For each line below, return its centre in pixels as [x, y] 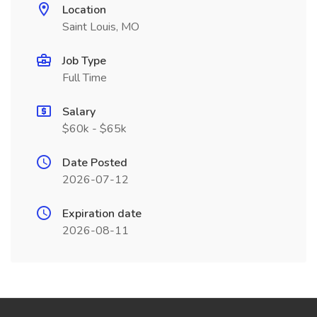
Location [84, 10]
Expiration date [102, 214]
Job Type [84, 61]
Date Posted [95, 163]
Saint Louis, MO [101, 27]
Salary [79, 112]
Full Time [85, 78]
